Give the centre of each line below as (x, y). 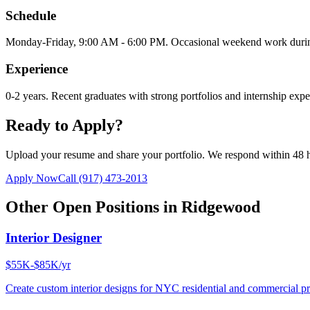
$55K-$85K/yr (38, 265)
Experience (37, 69)
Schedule (31, 15)
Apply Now (32, 178)
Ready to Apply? (64, 125)
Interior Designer (54, 238)
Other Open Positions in (93, 207)
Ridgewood (221, 207)
